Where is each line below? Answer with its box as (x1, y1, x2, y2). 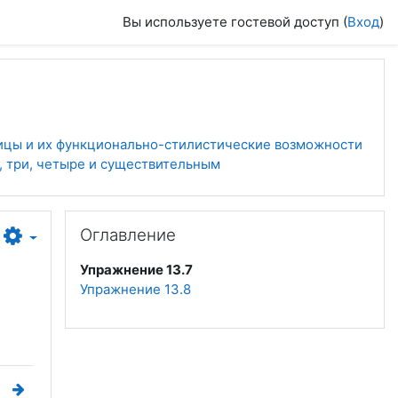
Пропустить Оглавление (64, 211, 221, 227)
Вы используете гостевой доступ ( (123, 13, 347, 30)
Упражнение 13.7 (80, 261, 193, 278)
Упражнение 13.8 (80, 281, 191, 298)
